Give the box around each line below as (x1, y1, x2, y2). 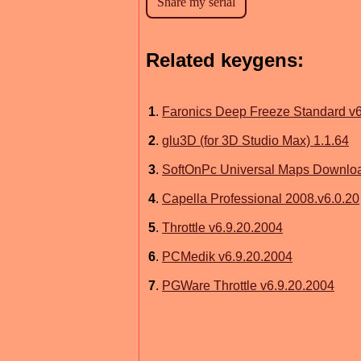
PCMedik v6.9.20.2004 (162, 249, 293, 263)
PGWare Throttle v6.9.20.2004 (162, 278, 334, 293)
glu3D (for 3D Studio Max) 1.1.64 (162, 133, 349, 147)
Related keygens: (146, 49, 304, 72)
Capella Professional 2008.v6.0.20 (162, 191, 359, 205)
